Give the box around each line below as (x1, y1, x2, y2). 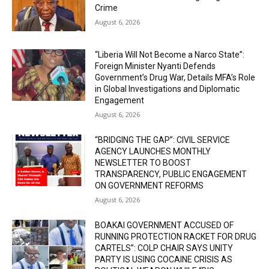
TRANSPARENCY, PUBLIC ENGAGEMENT (95, 169, 247, 180)
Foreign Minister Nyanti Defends (95, 61, 216, 71)
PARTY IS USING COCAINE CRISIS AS (95, 255, 233, 265)
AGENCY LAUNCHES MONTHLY (95, 147, 211, 157)
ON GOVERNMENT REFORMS (95, 181, 204, 191)
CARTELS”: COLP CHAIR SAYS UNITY (95, 243, 234, 253)
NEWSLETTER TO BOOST (95, 158, 192, 168)
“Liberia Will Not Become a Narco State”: (95, 50, 245, 60)
